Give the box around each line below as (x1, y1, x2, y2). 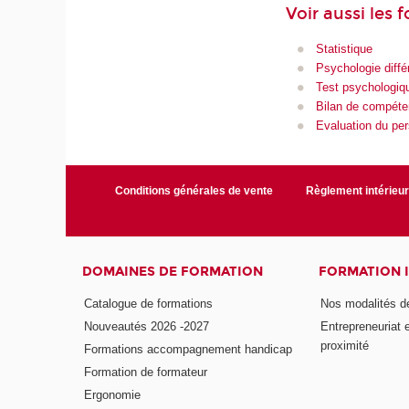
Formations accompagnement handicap (84, 342, 293, 357)
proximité (320, 339, 369, 353)
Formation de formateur (84, 364, 208, 379)
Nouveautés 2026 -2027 (84, 320, 210, 334)
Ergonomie (84, 387, 142, 402)
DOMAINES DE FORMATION (82, 263, 264, 279)
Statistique (315, 42, 372, 57)
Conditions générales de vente (115, 184, 274, 197)
